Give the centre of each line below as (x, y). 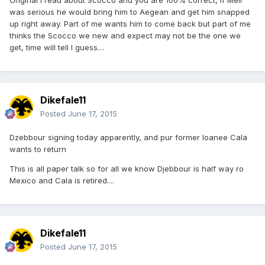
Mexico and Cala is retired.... (62, 180)
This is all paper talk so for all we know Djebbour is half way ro (127, 168)
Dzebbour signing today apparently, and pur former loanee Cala (128, 137)
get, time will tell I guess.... (57, 47)
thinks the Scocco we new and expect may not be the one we (125, 35)
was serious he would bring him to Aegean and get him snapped (130, 12)
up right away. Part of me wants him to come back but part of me (130, 23)
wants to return (38, 149)
